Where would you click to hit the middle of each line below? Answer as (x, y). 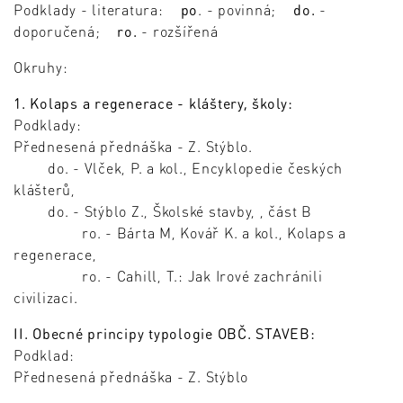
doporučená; (66, 31)
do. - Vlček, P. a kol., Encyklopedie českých (178, 168)
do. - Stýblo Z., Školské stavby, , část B (163, 211)
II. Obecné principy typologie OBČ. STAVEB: (165, 334)
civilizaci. (46, 298)
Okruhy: (41, 67)
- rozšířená (178, 31)
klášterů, (45, 190)
